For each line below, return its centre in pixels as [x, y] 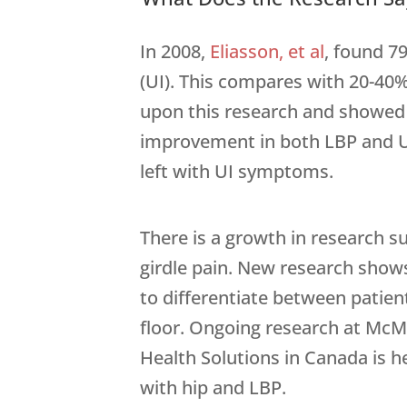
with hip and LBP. [213, 387]
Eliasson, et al [268, 51]
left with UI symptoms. [237, 171]
